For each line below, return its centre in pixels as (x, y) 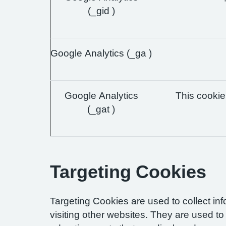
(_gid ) (101, 11)
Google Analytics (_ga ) (101, 53)
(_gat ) (101, 109)
